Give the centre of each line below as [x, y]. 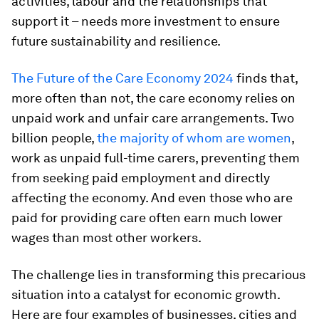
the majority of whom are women [194, 138]
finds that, [266, 78]
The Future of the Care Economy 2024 [122, 78]
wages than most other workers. [106, 237]
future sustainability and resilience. [116, 41]
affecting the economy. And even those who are [152, 198]
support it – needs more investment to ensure [146, 21]
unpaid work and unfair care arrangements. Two [153, 118]
